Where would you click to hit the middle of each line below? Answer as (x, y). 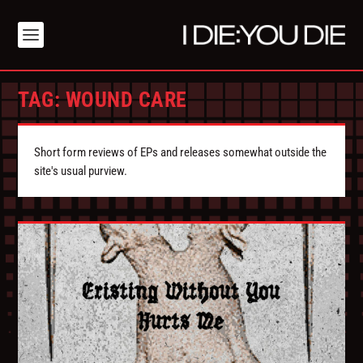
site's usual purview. (81, 171)
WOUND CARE (126, 100)
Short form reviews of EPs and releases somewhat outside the (181, 153)
